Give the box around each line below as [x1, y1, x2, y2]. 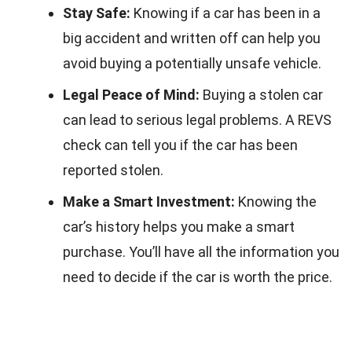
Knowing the [235, 192, 317, 210]
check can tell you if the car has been [63, 136, 298, 153]
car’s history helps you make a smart [63, 218, 295, 235]
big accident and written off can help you [63, 29, 321, 46]
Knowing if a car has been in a [130, 4, 321, 21]
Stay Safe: [63, 4, 130, 21]
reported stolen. [63, 161, 163, 178]
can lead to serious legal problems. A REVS [63, 111, 332, 128]
